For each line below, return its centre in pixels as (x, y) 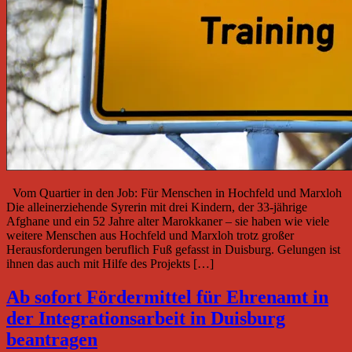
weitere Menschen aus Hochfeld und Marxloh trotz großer (150, 235)
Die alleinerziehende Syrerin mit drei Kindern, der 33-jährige (157, 207)
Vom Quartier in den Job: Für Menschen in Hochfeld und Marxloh (174, 192)
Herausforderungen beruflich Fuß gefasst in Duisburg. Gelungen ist (173, 249)
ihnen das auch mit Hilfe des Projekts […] (110, 263)
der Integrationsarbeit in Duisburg (146, 318)
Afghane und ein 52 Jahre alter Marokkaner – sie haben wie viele (168, 221)
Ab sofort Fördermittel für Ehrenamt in (167, 297)
